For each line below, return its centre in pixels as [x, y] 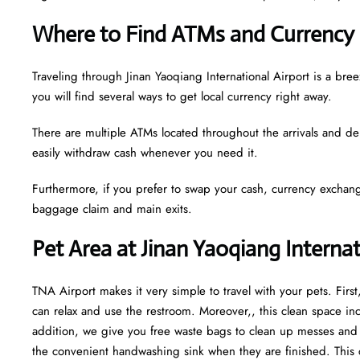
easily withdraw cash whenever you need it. [145, 152]
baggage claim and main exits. [114, 209]
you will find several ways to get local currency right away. [182, 96]
